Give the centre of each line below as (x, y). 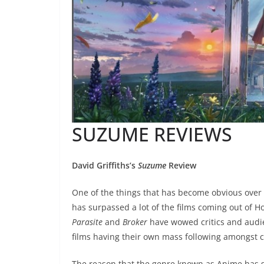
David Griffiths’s (105, 166)
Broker (135, 222)
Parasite (88, 222)
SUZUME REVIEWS (152, 134)
